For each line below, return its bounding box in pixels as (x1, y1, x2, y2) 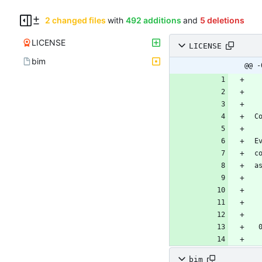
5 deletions (199, 15, 244, 26)
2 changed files (44, 15, 106, 26)
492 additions (125, 15, 181, 26)
